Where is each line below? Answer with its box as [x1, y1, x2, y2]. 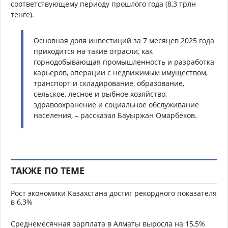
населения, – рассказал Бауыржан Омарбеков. [34, 110, 197, 120]
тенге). [11, 9, 34, 19]
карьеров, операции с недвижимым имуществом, [34, 67, 208, 77]
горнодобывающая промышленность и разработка [34, 56, 214, 67]
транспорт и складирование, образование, [34, 78, 184, 88]
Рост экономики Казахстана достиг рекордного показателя [11, 188, 217, 198]
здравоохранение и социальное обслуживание [34, 99, 199, 109]
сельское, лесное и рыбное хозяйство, [34, 89, 167, 99]
